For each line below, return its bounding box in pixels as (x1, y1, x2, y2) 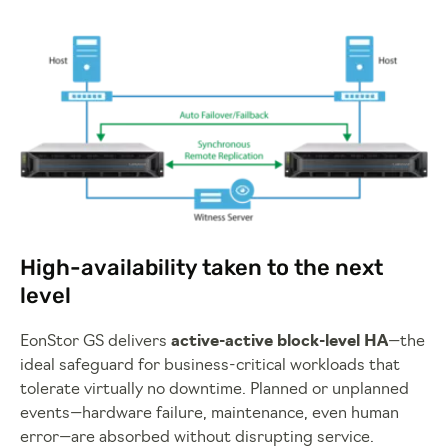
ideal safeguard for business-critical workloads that (20, 357, 400, 374)
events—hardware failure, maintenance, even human (20, 405, 399, 422)
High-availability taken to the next (20, 253, 383, 281)
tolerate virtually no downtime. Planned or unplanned (20, 381, 409, 398)
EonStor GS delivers (20, 333, 171, 350)
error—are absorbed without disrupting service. (20, 429, 374, 446)
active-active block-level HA (171, 333, 388, 350)
